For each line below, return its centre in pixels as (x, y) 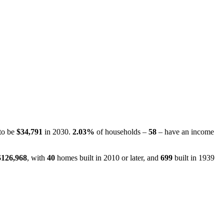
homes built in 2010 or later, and (108, 157)
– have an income (185, 131)
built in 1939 (193, 157)
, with (37, 157)
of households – (121, 131)
